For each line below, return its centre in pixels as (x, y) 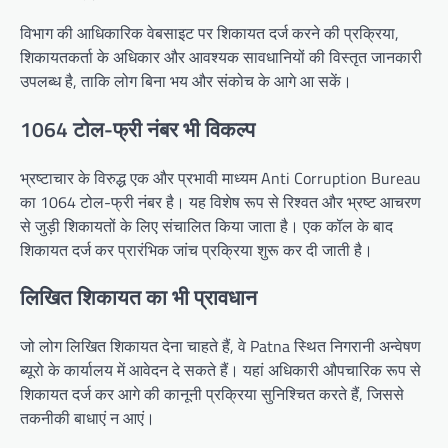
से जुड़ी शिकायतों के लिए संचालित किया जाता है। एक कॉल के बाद (206, 225)
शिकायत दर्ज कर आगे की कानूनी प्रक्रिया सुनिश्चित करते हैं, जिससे (212, 394)
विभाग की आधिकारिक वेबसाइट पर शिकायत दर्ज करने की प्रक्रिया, (209, 32)
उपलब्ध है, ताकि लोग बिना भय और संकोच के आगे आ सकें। (186, 80)
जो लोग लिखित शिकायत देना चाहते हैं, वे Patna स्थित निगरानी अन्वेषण (220, 346)
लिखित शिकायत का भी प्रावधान (138, 297)
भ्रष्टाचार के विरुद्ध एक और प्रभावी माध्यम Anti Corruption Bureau (220, 177)
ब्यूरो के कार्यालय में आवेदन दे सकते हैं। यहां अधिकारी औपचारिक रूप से (220, 370)
